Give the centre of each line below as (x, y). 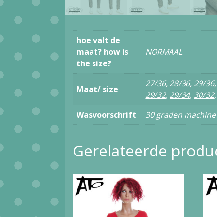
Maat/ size (98, 89)
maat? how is (103, 52)
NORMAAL (164, 52)
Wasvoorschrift (107, 115)
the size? (94, 64)
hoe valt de (99, 40)
